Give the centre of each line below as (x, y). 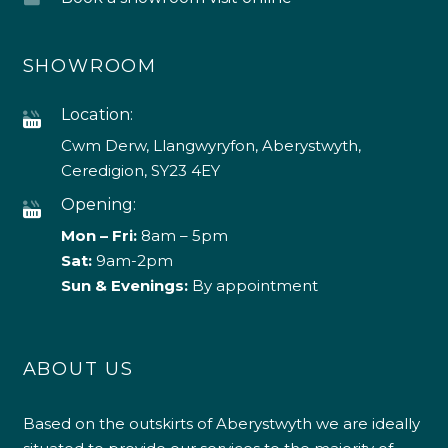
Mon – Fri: (98, 235)
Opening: (98, 204)
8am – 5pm (182, 235)
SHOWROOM (89, 66)
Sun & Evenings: (124, 285)
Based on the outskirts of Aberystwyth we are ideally (221, 423)
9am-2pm (134, 260)
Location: (97, 114)
